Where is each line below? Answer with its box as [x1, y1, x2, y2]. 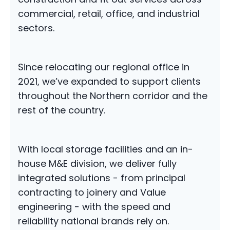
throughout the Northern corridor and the [18, 89, 207, 103]
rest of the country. [18, 104, 105, 117]
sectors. [18, 22, 54, 35]
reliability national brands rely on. [18, 215, 169, 228]
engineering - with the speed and [18, 200, 170, 214]
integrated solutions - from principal [18, 171, 185, 185]
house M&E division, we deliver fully [18, 157, 177, 170]
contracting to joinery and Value [18, 186, 166, 199]
